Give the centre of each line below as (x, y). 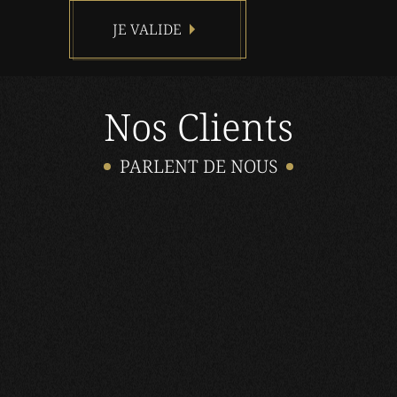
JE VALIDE (147, 30)
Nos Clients (198, 127)
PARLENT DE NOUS (198, 167)
